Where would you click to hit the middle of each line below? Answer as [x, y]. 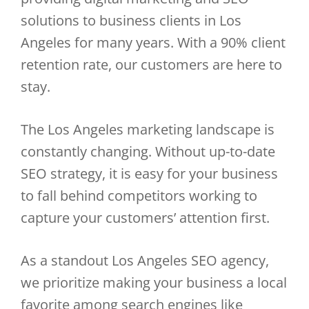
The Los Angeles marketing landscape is [148, 129]
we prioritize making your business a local [154, 282]
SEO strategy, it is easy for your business [149, 173]
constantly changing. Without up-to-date [148, 151]
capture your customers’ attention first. [145, 218]
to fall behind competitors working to [139, 196]
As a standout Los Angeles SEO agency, [145, 260]
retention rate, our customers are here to [151, 64]
